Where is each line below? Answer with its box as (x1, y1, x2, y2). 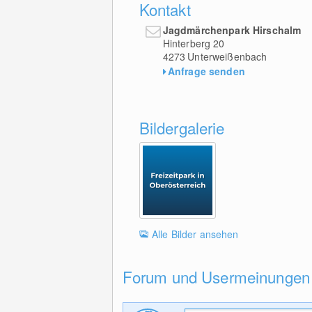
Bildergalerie (139, 116, 225, 139)
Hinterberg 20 (162, 36, 225, 50)
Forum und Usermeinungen (122, 265, 310, 288)
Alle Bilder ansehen (151, 226, 239, 241)
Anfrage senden (167, 63, 245, 78)
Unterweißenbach (187, 49, 267, 63)
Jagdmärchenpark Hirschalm (162, 22, 302, 37)
